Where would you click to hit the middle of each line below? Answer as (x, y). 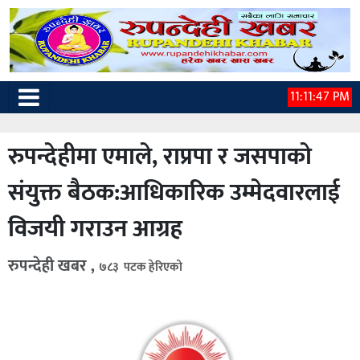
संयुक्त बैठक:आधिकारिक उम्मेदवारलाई (174, 193)
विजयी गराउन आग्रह (95, 229)
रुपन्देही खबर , (53, 266)
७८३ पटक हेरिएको (141, 267)
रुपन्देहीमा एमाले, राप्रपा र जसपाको (160, 157)
